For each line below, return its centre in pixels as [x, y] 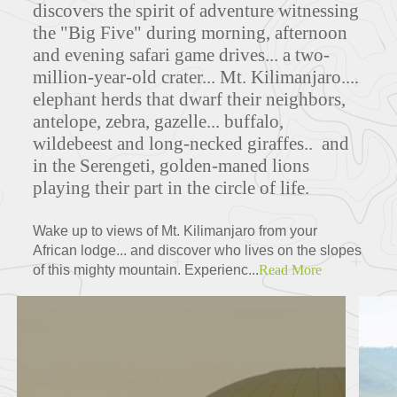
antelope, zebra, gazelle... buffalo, [159, 122]
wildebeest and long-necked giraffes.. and [191, 144]
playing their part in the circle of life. [174, 188]
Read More [291, 270]
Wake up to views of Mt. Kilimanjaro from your [175, 231]
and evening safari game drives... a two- [182, 55]
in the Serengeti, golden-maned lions [171, 166]
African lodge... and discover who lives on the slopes [198, 251]
